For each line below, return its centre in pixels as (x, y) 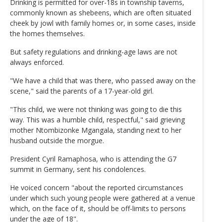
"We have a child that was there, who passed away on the (103, 80)
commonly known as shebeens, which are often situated (101, 12)
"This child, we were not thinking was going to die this (96, 109)
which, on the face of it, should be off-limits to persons (98, 208)
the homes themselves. (47, 33)
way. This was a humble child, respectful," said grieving (97, 119)
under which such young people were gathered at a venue (103, 198)
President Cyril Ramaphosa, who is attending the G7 (93, 159)
